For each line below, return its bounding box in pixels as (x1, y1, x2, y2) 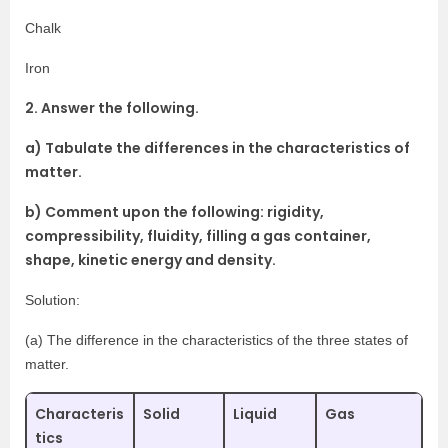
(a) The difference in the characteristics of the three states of (25, 331, 408, 348)
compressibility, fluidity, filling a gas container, (25, 225, 371, 246)
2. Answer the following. (25, 97, 199, 118)
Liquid (233, 403, 277, 424)
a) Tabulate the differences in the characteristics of (25, 137, 410, 158)
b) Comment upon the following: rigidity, (25, 201, 324, 222)
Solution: (25, 291, 80, 308)
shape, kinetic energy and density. (25, 249, 276, 270)
